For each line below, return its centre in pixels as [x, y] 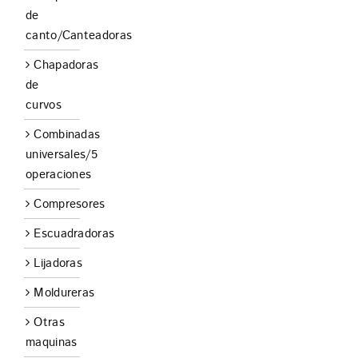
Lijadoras [58, 263]
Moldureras [64, 292]
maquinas [52, 342]
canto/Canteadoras [79, 35]
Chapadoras [66, 65]
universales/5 [62, 154]
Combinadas [67, 134]
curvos [44, 105]
